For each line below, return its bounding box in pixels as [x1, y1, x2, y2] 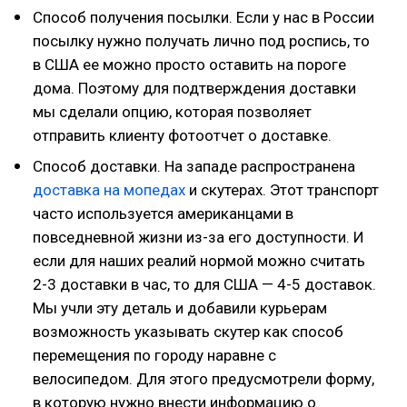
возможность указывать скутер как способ [33, 323, 343, 341]
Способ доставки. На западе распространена [33, 157, 355, 175]
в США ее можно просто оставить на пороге [33, 55, 346, 74]
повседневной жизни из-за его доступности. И [33, 228, 364, 246]
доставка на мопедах [33, 181, 185, 199]
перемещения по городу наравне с [33, 346, 276, 364]
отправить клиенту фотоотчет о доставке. [33, 126, 332, 144]
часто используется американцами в [33, 204, 293, 223]
